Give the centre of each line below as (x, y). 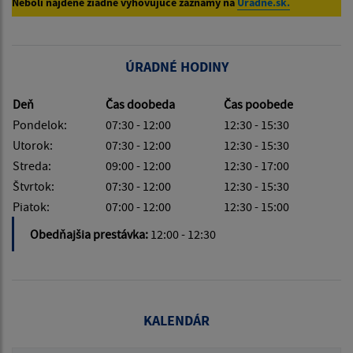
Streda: (32, 166)
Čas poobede (258, 104)
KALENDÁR (176, 321)
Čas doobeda (140, 104)
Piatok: (31, 207)
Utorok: (33, 145)
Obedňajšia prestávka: (90, 234)
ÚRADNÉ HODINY (176, 67)
